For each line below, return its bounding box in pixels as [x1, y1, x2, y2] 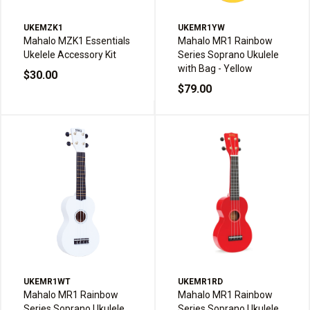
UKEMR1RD [178, 277, 223, 287]
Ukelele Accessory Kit [24, 49, 116, 61]
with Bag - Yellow [178, 63, 253, 75]
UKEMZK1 [24, 23, 63, 33]
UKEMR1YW [178, 23, 225, 33]
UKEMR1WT [24, 277, 71, 287]
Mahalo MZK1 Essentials [24, 35, 130, 47]
